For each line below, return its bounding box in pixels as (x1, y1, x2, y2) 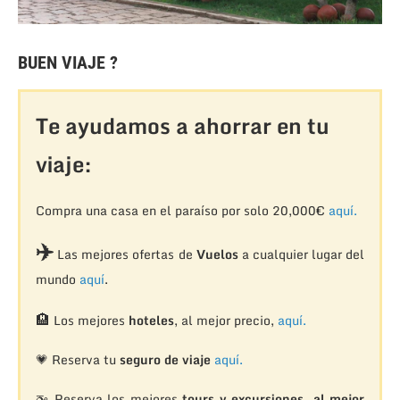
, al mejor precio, (173, 310, 278, 331)
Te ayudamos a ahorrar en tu (35, 108, 329, 144)
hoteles (128, 310, 174, 331)
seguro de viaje (119, 349, 211, 371)
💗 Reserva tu (35, 349, 120, 371)
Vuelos (196, 244, 238, 265)
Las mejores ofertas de (53, 244, 196, 265)
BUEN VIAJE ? (18, 51, 118, 73)
